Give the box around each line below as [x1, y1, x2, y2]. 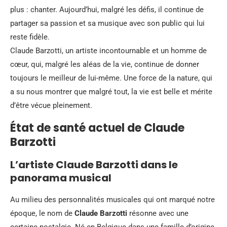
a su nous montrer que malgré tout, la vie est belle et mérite [10, 87, 212, 96]
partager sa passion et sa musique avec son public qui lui [10, 18, 205, 28]
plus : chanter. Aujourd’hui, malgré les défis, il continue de [10, 5, 204, 14]
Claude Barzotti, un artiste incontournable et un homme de [10, 46, 207, 55]
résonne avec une [127, 208, 188, 218]
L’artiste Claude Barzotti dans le [10, 157, 178, 172]
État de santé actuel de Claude [10, 120, 184, 136]
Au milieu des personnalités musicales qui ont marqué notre [10, 195, 215, 204]
